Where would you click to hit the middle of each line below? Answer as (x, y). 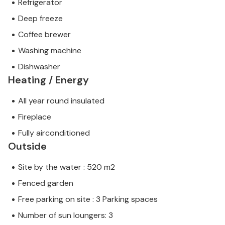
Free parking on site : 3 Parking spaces (88, 199)
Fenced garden (46, 183)
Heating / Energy (48, 80)
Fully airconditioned (54, 133)
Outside (27, 146)
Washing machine (50, 51)
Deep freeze (40, 19)
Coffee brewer (44, 35)
